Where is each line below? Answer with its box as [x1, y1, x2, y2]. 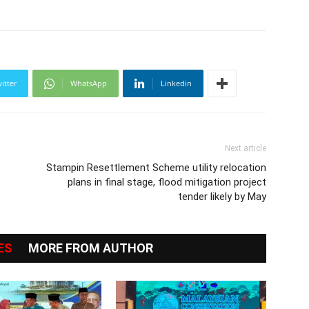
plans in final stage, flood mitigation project [68, 176, 266, 189]
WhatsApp [70, 78, 107, 89]
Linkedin [161, 78, 192, 89]
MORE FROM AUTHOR [28, 241, 153, 256]
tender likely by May [178, 190, 266, 203]
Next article [225, 143, 266, 154]
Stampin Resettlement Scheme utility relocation [46, 161, 266, 175]
